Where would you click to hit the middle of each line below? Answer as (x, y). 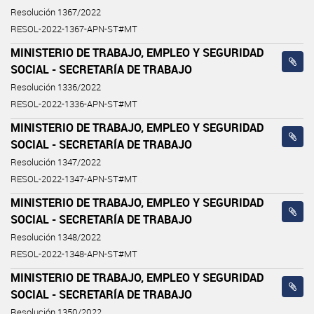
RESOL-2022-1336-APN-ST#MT (74, 104)
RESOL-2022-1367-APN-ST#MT (74, 29)
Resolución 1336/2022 (56, 87)
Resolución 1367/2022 (56, 12)
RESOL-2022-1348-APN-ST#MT (74, 254)
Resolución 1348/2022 (56, 237)
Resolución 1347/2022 (56, 162)
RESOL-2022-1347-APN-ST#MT (74, 179)
